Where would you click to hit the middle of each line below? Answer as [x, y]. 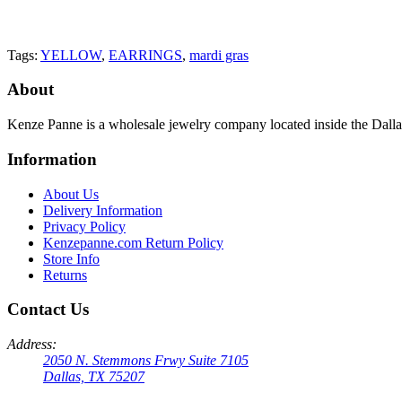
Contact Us [48, 310]
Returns [65, 275]
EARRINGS [145, 55]
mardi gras [219, 55]
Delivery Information [103, 210]
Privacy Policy [84, 226]
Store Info [71, 258]
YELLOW [71, 55]
